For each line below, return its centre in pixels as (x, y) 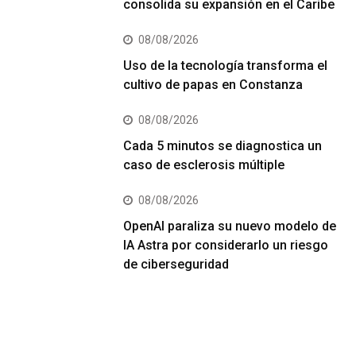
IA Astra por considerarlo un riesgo (226, 246)
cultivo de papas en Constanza (213, 85)
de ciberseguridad (176, 265)
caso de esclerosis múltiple (204, 165)
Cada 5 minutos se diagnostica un (223, 146)
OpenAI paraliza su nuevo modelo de (230, 226)
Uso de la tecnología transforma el (226, 66)
